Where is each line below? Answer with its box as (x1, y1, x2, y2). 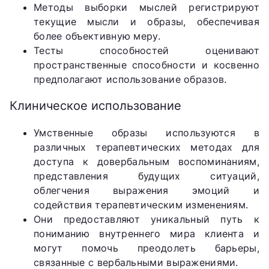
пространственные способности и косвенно (34, 58, 259, 71)
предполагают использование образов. (34, 73, 227, 85)
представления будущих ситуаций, (34, 169, 259, 182)
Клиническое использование (10, 98, 181, 113)
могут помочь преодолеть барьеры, (34, 241, 259, 254)
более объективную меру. (34, 29, 160, 42)
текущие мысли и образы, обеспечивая (34, 15, 259, 28)
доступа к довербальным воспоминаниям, (34, 155, 259, 168)
